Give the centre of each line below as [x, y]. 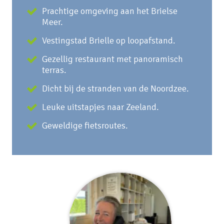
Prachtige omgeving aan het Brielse [110, 11]
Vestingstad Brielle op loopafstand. [109, 40]
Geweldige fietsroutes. [85, 125]
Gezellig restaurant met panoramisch [112, 59]
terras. [54, 70]
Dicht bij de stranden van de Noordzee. [115, 88]
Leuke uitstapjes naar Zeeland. [100, 107]
